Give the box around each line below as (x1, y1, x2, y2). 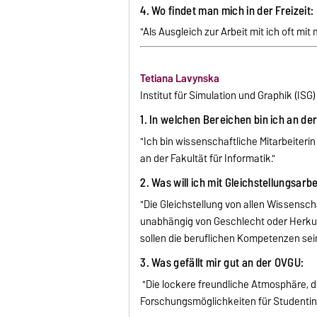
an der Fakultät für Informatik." (140, 150, 278, 168)
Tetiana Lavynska (140, 70, 220, 88)
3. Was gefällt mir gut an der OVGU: (140, 252, 304, 272)
